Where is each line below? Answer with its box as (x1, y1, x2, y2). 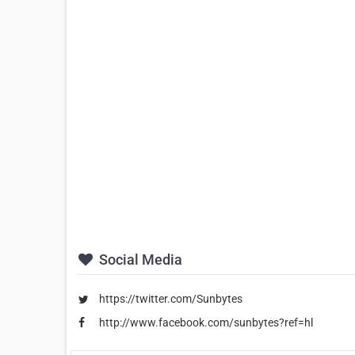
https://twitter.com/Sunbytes (99, 292, 242, 305)
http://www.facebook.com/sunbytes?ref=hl (99, 315, 313, 329)
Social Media (96, 251, 182, 268)
